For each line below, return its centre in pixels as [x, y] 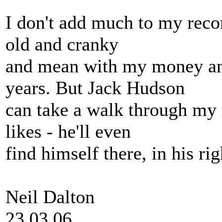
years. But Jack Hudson [95, 88]
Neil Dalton [50, 197]
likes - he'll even [68, 131]
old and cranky [62, 44]
